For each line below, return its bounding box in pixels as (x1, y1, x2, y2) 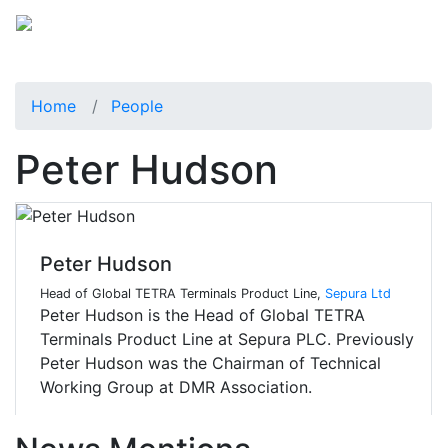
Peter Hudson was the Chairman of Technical (40, 353, 381, 374)
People (111, 95, 163, 116)
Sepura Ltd (325, 286, 391, 302)
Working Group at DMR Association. (40, 377, 312, 398)
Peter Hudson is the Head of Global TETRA (40, 305, 365, 326)
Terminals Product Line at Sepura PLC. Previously (40, 329, 414, 350)
